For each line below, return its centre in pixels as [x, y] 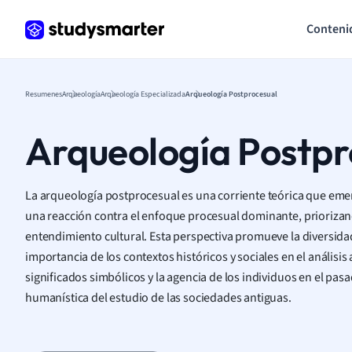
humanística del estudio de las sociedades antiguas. [158, 297]
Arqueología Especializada [143, 93]
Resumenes [44, 93]
